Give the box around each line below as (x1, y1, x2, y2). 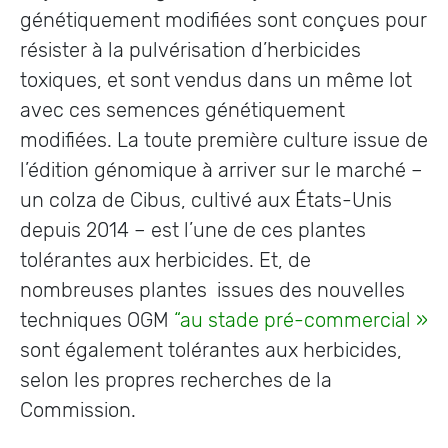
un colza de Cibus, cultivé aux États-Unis (20, 188, 392, 212)
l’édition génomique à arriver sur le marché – (20, 158, 423, 182)
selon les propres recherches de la (20, 368, 332, 392)
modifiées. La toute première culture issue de (20, 128, 428, 152)
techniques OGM (20, 308, 174, 332)
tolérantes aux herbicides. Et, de (20, 248, 311, 272)
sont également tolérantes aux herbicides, (20, 338, 402, 362)
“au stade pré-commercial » (174, 308, 428, 332)
